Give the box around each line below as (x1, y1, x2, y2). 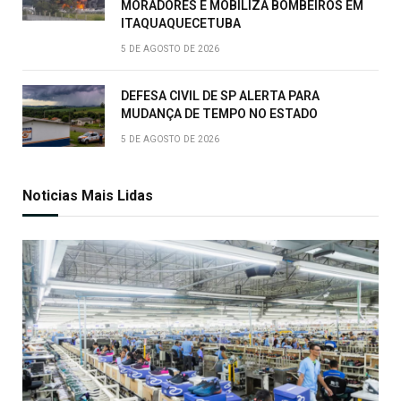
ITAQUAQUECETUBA (121, 16, 241, 31)
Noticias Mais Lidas (22, 187, 153, 205)
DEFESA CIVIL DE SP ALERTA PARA (121, 89, 320, 104)
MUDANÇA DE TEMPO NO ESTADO (121, 107, 318, 122)
